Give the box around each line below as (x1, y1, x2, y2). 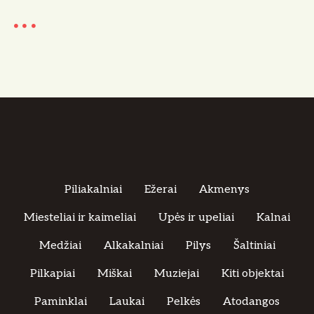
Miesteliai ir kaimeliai (24, 211, 136, 225)
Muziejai (154, 267, 199, 281)
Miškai (97, 267, 132, 281)
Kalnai (257, 211, 290, 225)
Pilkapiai (30, 267, 75, 281)
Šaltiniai (233, 239, 275, 253)
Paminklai (34, 295, 87, 309)
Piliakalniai (64, 183, 122, 197)
